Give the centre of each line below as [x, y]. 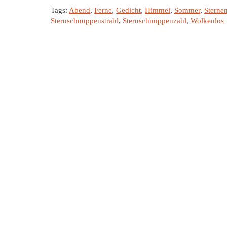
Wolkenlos [207, 21]
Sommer [187, 10]
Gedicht [128, 10]
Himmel [158, 10]
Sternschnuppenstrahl [85, 21]
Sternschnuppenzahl [155, 21]
